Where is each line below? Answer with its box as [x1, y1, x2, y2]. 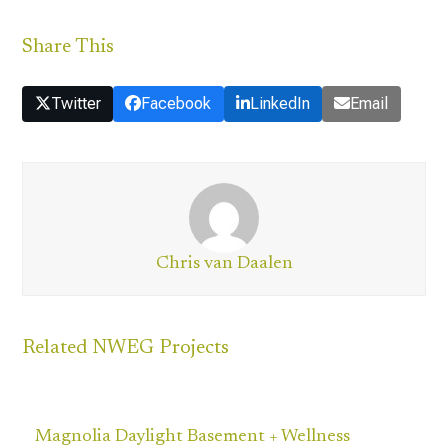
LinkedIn [249, 93, 310, 113]
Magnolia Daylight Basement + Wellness [34, 427, 350, 446]
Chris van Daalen [155, 254, 293, 273]
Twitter [50, 93, 101, 113]
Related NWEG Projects [22, 337, 230, 358]
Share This [22, 36, 115, 57]
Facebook [141, 93, 212, 113]
